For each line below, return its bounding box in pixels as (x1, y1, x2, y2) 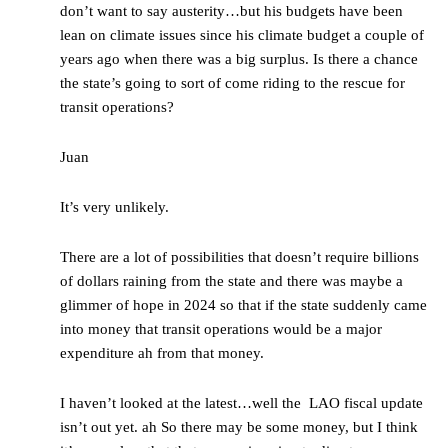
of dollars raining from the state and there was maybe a (60, 273, 403, 290)
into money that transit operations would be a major (60, 321, 382, 338)
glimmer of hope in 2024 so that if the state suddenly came (60, 297, 427, 314)
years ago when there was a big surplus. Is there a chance (60, 51, 418, 68)
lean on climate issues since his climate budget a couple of (60, 27, 424, 44)
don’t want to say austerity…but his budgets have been (60, 3, 403, 20)
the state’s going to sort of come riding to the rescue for (60, 75, 405, 92)
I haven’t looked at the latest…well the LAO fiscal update (60, 395, 423, 412)
